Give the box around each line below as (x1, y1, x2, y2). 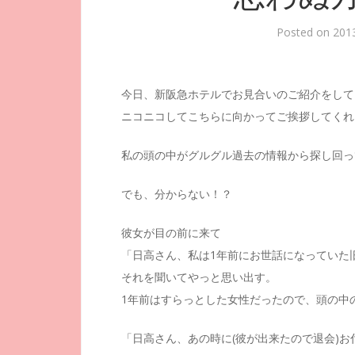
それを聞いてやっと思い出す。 (121, 269, 277, 284)
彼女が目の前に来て (121, 225, 221, 240)
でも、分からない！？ (121, 186, 232, 201)
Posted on (277, 25, 333, 40)
